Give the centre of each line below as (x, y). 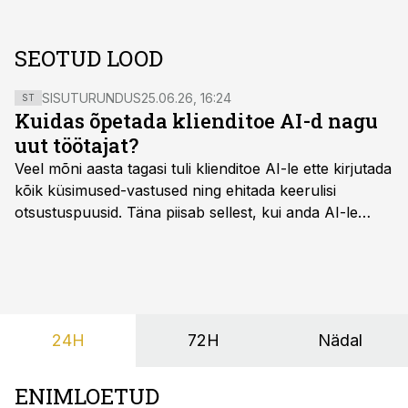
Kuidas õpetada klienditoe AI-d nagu (196, 121)
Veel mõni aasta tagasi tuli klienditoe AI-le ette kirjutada (203, 168)
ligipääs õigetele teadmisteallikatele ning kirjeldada (184, 234)
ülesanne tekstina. (76, 256)
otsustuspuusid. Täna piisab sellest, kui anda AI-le (186, 212)
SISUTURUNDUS (92, 98)
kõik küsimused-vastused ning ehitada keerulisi (175, 190)
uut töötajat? (76, 145)
